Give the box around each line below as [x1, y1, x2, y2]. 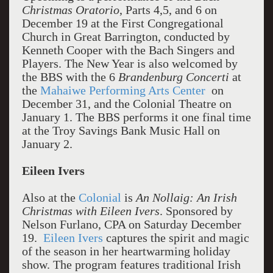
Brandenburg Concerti [118, 70, 229, 83]
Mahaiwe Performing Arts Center [40, 83, 205, 97]
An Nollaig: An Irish [135, 191, 237, 204]
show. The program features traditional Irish [21, 258, 241, 271]
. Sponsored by [159, 204, 233, 218]
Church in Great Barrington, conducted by [21, 30, 230, 43]
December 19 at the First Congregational [21, 16, 224, 30]
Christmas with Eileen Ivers [21, 204, 160, 218]
